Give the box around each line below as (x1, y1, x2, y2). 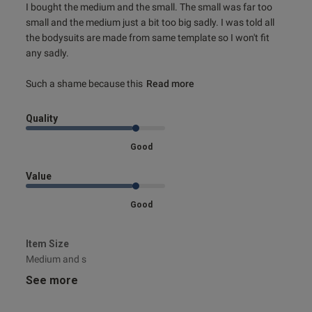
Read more (146, 78, 194, 90)
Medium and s (25, 253, 86, 265)
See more (25, 274, 78, 288)
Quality (25, 113, 58, 125)
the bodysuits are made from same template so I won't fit (25, 32, 270, 44)
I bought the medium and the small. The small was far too (25, 1, 272, 13)
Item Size (25, 238, 69, 250)
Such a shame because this (25, 78, 143, 90)
